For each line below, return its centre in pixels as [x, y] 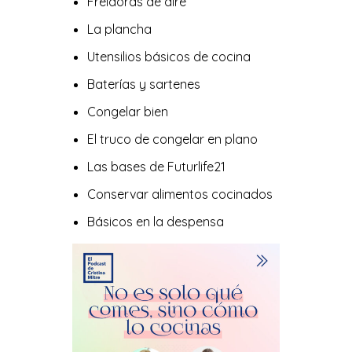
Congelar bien [127, 112]
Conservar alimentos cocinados [180, 194]
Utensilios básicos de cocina [169, 57]
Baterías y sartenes [143, 84]
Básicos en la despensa [155, 222]
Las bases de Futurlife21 [156, 167]
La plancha [119, 29]
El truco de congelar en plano [172, 139]
